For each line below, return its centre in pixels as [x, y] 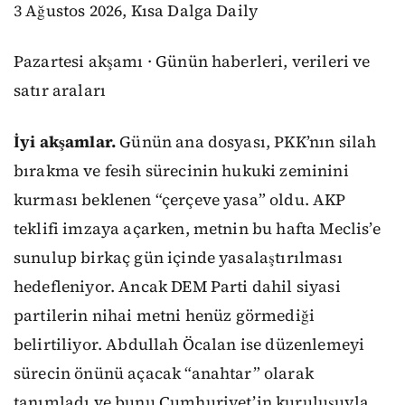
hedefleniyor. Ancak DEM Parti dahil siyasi [177, 286]
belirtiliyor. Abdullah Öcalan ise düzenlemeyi [189, 344]
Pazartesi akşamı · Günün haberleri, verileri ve [192, 62]
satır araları [60, 91]
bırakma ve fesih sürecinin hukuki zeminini [181, 170]
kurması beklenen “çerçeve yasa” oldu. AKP [180, 199]
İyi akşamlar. [65, 141]
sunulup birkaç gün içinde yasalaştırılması [178, 257]
